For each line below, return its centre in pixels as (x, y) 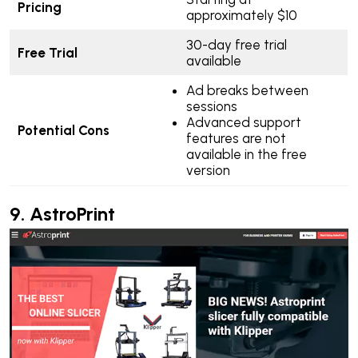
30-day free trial (236, 45)
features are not (236, 139)
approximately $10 (241, 16)
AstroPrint (72, 214)
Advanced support (243, 123)
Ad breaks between (247, 91)
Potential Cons (65, 131)
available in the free (246, 155)
